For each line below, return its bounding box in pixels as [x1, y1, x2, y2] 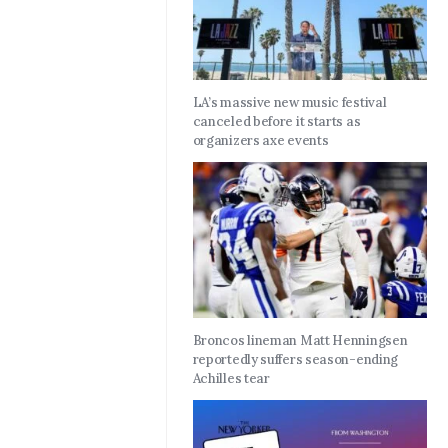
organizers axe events [192, 132, 329, 150]
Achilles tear [192, 370, 270, 388]
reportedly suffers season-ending [192, 351, 399, 369]
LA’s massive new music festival [192, 94, 387, 112]
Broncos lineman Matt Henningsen [192, 332, 408, 350]
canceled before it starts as [192, 113, 361, 131]
